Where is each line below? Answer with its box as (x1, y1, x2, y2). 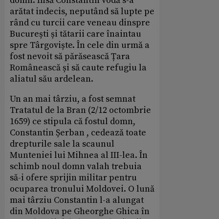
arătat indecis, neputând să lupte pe (10, 6, 154, 18)
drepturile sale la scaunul (10, 138, 114, 150)
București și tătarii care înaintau (10, 28, 141, 40)
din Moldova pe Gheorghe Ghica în (10, 206, 150, 218)
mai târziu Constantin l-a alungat (10, 195, 144, 206)
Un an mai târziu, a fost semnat (10, 93, 135, 105)
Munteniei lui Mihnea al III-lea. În (10, 150, 148, 161)
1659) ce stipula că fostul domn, (10, 116, 135, 128)
